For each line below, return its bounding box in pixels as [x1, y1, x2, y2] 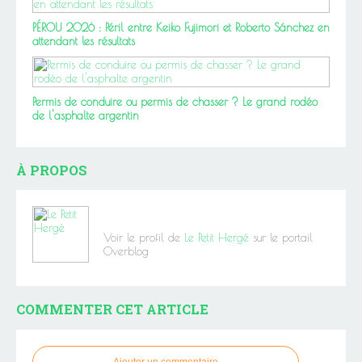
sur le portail [249, 231, 313, 245]
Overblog [103, 245, 149, 259]
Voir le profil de [103, 231, 184, 245]
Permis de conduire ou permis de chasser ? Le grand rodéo [32, 95, 318, 108]
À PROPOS [16, 161, 87, 179]
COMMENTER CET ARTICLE [16, 301, 208, 318]
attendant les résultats [32, 34, 135, 48]
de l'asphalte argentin [32, 108, 139, 122]
